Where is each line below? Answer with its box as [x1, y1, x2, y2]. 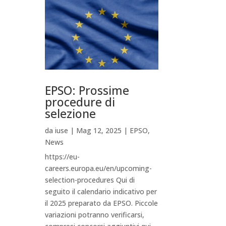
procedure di [45, 93, 116, 110]
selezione [45, 105, 96, 122]
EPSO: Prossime [45, 82, 130, 98]
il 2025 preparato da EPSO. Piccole [45, 198, 158, 208]
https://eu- [45, 151, 80, 161]
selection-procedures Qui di [45, 175, 135, 185]
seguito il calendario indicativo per [45, 186, 157, 196]
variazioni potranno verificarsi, [45, 209, 145, 219]
